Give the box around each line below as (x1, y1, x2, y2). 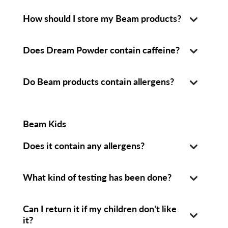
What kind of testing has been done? (22, 170, 172, 183)
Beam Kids (22, 117, 66, 130)
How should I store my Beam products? (22, 12, 181, 24)
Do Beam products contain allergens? (22, 75, 174, 88)
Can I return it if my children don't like (22, 202, 177, 215)
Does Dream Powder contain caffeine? (22, 43, 180, 56)
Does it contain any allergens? (22, 139, 145, 152)
